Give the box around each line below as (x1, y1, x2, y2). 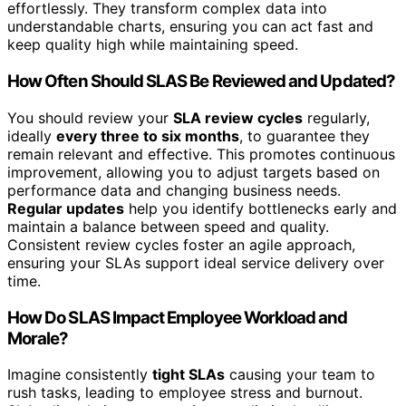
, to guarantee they (239, 126, 370, 145)
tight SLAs (152, 365, 225, 384)
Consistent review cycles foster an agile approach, (7, 235, 355, 254)
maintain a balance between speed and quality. (7, 217, 329, 236)
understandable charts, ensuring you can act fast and (7, 17, 373, 36)
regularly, (303, 108, 370, 127)
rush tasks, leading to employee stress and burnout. (7, 383, 362, 402)
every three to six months (56, 126, 239, 145)
